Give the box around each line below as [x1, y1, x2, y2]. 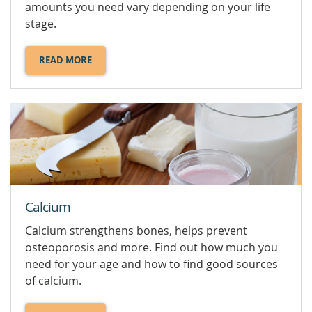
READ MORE [39, 54, 92, 67]
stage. [25, 16, 56, 32]
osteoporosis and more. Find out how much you [25, 239, 278, 255]
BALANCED [65, 79, 114, 93]
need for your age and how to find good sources [25, 256, 278, 272]
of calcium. [25, 272, 81, 288]
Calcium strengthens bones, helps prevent [25, 222, 247, 238]
